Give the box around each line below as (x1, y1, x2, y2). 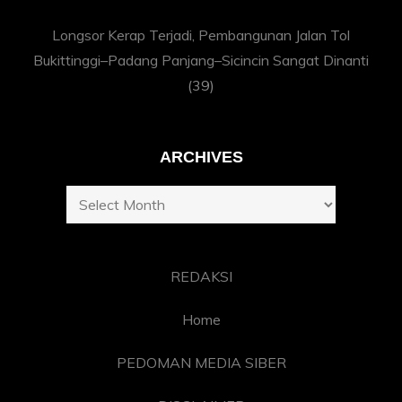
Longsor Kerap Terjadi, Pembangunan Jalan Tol (52, 26, 350, 45)
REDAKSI (170, 267, 232, 286)
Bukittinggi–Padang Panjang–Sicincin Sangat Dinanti (33, 51, 369, 70)
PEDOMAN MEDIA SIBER (116, 354, 286, 372)
